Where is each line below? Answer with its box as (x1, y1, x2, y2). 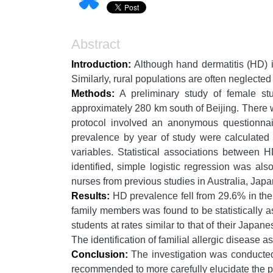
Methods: (71, 88, 115, 99)
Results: (71, 190, 110, 201)
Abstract (71, 36, 120, 52)
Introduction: (71, 58, 131, 69)
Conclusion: (71, 249, 128, 260)
